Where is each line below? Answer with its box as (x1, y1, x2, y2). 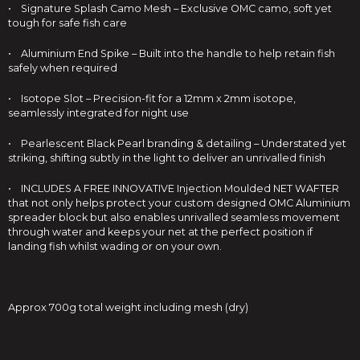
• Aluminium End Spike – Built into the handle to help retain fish (8, 47, 335, 59)
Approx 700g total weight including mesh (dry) (8, 301, 248, 313)
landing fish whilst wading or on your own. (8, 240, 224, 252)
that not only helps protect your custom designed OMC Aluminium (8, 197, 350, 209)
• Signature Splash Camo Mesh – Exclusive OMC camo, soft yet (8, 2, 332, 14)
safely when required (8, 62, 117, 74)
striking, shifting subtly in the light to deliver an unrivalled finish (8, 152, 325, 164)
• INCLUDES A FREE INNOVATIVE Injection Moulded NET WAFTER (8, 182, 339, 194)
